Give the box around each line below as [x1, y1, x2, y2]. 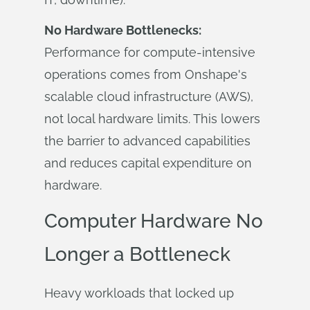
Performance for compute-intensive [44, 45, 255, 60]
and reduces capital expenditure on [44, 156, 252, 170]
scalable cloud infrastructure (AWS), [44, 89, 253, 104]
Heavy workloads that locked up [44, 286, 234, 300]
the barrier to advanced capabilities [44, 134, 250, 148]
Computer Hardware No [44, 210, 263, 232]
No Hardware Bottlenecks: [44, 23, 201, 37]
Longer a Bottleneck [44, 243, 230, 266]
